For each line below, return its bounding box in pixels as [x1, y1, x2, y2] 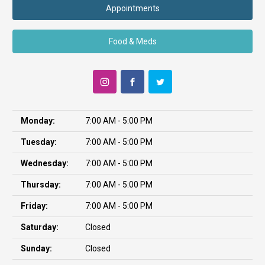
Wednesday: [21, 159, 69, 169]
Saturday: [21, 222, 59, 232]
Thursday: [21, 180, 61, 190]
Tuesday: [21, 137, 57, 147]
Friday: [21, 201, 48, 211]
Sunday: [21, 244, 52, 254]
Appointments [105, 3, 160, 13]
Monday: [21, 116, 55, 126]
